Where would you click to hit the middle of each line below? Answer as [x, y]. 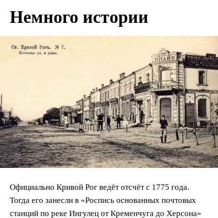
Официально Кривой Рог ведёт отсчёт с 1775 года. [100, 187]
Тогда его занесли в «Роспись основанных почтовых [103, 200]
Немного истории [79, 17]
